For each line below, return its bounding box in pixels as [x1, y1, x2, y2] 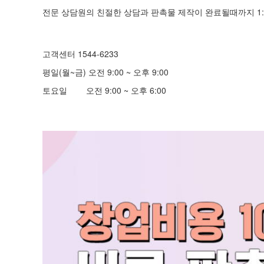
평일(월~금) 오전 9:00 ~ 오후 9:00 [42, 65, 169, 78]
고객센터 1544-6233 [42, 47, 118, 60]
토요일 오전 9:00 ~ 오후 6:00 [42, 84, 166, 96]
